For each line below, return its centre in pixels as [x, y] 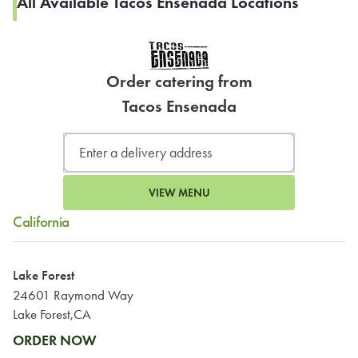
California [41, 222]
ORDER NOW [55, 340]
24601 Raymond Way [73, 294]
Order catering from [179, 81]
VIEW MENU [179, 193]
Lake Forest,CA [52, 314]
